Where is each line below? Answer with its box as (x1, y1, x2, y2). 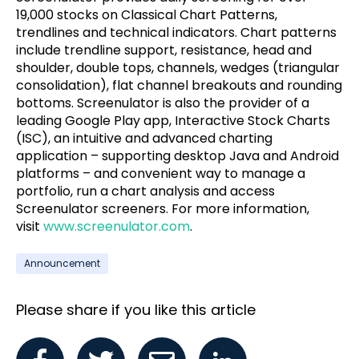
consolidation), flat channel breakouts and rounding (16, 75, 342, 95)
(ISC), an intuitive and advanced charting (16, 128, 272, 147)
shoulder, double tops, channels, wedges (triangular (16, 58, 340, 77)
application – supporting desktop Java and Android (16, 146, 339, 165)
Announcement (24, 256, 100, 270)
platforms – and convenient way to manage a (16, 163, 305, 183)
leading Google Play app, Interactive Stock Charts (16, 111, 330, 130)
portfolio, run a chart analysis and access (16, 181, 275, 200)
